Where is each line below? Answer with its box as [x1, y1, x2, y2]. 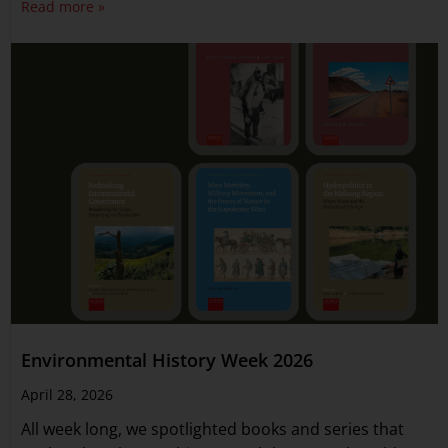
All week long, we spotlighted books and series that [21, 418, 404, 441]
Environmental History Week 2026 [21, 348, 313, 373]
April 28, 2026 [21, 385, 113, 405]
